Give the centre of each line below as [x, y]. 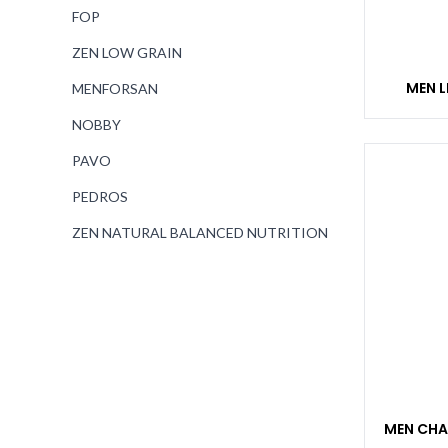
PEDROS [100, 196]
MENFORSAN [115, 88]
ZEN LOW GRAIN [127, 52]
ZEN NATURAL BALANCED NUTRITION [200, 232]
